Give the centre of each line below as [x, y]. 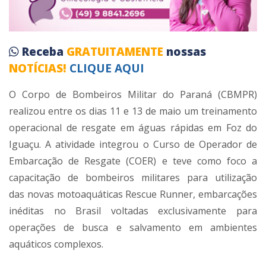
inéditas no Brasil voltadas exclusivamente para [133, 211]
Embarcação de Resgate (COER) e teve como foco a [133, 161]
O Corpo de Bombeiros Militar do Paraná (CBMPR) [133, 95]
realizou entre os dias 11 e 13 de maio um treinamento [133, 111]
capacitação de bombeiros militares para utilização [133, 178]
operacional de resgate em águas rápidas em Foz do [133, 128]
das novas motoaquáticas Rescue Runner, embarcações [133, 194]
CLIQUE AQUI [107, 69]
